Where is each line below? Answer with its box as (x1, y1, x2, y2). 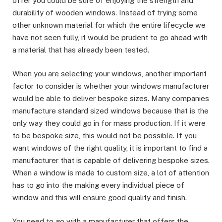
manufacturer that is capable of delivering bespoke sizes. (12, 156, 210, 165)
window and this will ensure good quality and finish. (12, 193, 187, 202)
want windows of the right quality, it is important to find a (12, 144, 208, 153)
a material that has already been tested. (12, 46, 149, 55)
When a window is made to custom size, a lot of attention (12, 168, 209, 177)
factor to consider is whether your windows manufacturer (12, 82, 209, 91)
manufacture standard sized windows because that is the (12, 107, 209, 115)
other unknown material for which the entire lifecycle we (12, 21, 206, 30)
